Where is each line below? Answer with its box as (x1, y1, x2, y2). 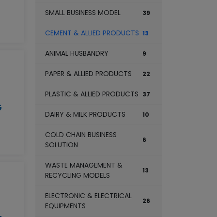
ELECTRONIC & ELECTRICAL (45, 191, 132, 201)
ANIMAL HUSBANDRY (45, 48, 108, 58)
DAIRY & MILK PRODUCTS (45, 109, 125, 119)
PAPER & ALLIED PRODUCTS (45, 69, 132, 78)
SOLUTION (45, 140, 78, 150)
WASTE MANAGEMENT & (45, 160, 123, 170)
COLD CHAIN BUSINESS (45, 130, 117, 139)
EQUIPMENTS (45, 201, 86, 211)
